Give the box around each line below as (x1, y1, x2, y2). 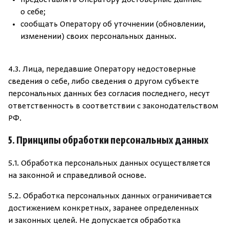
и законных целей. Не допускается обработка (8, 216, 180, 225)
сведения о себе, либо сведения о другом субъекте (8, 77, 199, 86)
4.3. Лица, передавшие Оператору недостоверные (8, 65, 196, 74)
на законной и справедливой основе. (8, 171, 146, 180)
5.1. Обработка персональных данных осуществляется (8, 159, 210, 168)
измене (20, 32, 48, 41)
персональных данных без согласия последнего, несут (8, 89, 210, 99)
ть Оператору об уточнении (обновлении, (49, 20, 205, 29)
